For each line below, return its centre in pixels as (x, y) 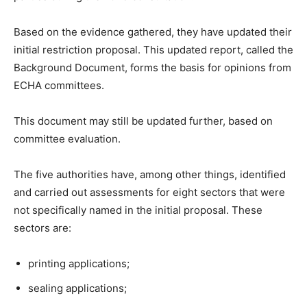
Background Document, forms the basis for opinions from (152, 68)
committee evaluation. (67, 139)
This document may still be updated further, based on (143, 121)
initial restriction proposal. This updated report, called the (153, 50)
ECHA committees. (59, 86)
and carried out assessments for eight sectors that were (149, 193)
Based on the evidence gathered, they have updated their (153, 32)
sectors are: (42, 228)
